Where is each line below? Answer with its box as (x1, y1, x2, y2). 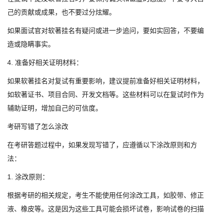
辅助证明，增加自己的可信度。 (7, 104, 102, 112)
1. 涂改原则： (7, 173, 49, 181)
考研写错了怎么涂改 (7, 123, 68, 130)
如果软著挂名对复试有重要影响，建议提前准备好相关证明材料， (7, 77, 204, 85)
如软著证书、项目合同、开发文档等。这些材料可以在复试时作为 (7, 91, 204, 98)
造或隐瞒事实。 (7, 40, 55, 48)
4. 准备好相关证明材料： (7, 59, 83, 66)
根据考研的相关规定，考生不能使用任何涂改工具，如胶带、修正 (7, 191, 204, 199)
